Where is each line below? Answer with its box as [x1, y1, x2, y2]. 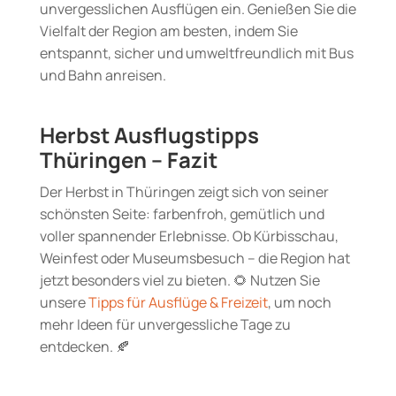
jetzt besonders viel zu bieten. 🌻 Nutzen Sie [39, 270, 320, 291]
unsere [39, 293, 88, 313]
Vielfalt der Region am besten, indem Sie [39, 21, 298, 42]
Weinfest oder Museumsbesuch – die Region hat [39, 248, 350, 269]
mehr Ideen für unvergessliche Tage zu [39, 315, 291, 335]
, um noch [267, 293, 331, 313]
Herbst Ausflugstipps [39, 120, 259, 150]
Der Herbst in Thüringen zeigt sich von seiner [39, 182, 329, 202]
